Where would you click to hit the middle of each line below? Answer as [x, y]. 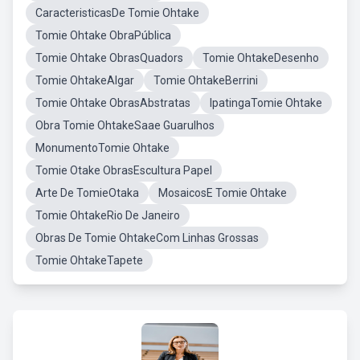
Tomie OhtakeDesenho [261, 58]
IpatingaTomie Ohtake [266, 103]
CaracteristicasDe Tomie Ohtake [117, 13]
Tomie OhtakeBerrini [206, 80]
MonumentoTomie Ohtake [102, 148]
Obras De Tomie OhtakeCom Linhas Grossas [147, 238]
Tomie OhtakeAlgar [85, 80]
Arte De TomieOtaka [87, 193]
